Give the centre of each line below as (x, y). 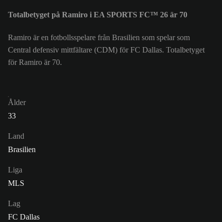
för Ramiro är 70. (35, 62)
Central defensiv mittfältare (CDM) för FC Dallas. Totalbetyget (106, 50)
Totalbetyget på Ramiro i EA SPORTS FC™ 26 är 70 (98, 15)
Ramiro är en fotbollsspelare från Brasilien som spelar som (99, 38)
